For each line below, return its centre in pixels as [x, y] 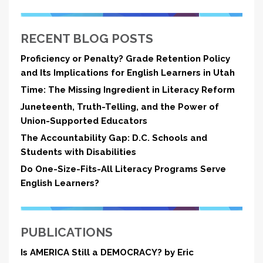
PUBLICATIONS [67, 232]
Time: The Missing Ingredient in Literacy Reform [128, 90]
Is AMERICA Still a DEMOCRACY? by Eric [107, 252]
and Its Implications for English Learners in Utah [128, 73]
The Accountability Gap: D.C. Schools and [114, 138]
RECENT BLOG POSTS [87, 38]
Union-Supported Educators [84, 121]
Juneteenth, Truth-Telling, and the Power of [120, 107]
